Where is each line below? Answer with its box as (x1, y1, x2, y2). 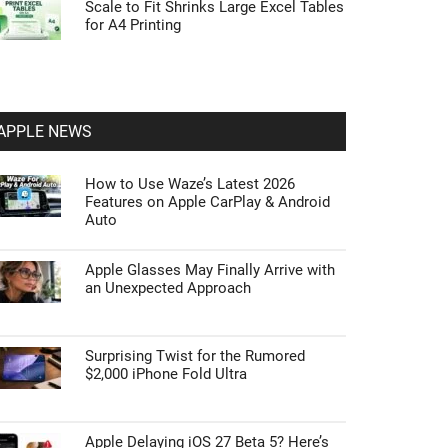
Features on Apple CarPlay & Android (85, 193, 330, 211)
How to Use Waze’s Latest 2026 (85, 175, 295, 193)
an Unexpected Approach (85, 279, 251, 297)
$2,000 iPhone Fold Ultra (85, 365, 247, 383)
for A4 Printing (85, 16, 181, 34)
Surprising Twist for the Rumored (85, 347, 305, 365)
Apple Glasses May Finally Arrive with (85, 261, 335, 279)
